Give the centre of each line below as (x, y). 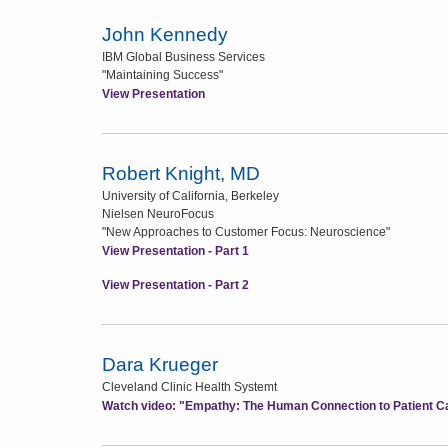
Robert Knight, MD (181, 173)
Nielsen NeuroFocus (158, 214)
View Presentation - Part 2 (175, 285)
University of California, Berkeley (190, 196)
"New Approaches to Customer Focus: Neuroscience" (246, 232)
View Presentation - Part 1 (175, 251)
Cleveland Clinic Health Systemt (189, 387)
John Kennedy (165, 34)
